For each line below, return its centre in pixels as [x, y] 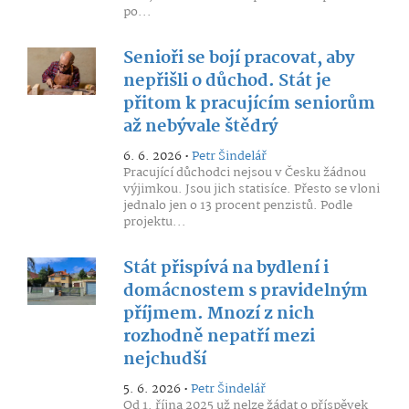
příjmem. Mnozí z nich [218, 314]
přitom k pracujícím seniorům [249, 104]
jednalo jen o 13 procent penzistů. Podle [237, 205]
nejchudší [164, 360]
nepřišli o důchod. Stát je [227, 81]
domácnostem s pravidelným [245, 291]
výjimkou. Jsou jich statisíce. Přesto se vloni [251, 189]
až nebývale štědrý [200, 127]
